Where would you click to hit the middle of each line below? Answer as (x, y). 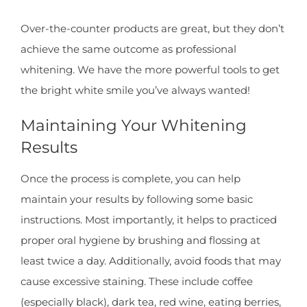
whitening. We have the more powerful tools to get (150, 69)
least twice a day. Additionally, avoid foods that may (151, 261)
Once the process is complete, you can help (131, 179)
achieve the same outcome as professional (128, 49)
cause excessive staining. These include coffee (137, 282)
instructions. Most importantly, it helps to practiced (149, 220)
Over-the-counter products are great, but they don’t (152, 28)
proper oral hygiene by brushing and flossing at (140, 241)
